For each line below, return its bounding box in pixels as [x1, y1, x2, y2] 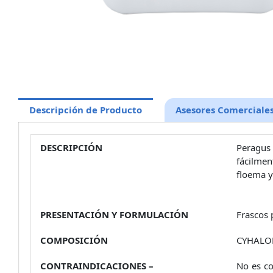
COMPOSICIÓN [40, 233, 108, 246]
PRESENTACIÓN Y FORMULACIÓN [40, 208, 188, 221]
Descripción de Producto [29, 103, 142, 116]
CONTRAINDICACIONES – [40, 259, 154, 272]
